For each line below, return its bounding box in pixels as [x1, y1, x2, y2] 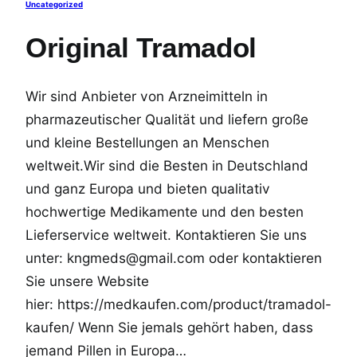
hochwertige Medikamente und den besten [25, 203, 304, 221]
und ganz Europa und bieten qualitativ [25, 180, 270, 198]
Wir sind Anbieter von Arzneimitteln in [25, 88, 268, 105]
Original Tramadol [25, 32, 257, 64]
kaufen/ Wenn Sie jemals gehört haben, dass [25, 319, 313, 336]
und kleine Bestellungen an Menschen [25, 134, 269, 151]
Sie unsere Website [25, 273, 149, 290]
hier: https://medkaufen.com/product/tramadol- [25, 296, 331, 313]
